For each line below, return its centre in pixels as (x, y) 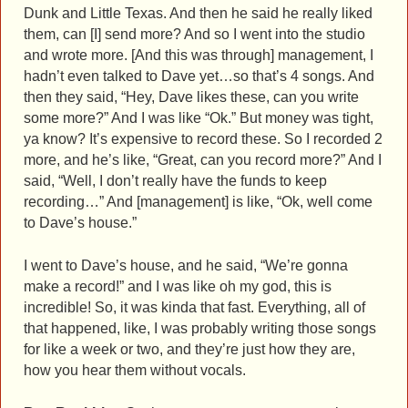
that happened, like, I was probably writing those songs (200, 328)
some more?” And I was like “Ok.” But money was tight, (199, 117)
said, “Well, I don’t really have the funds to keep (175, 180)
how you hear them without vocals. (135, 370)
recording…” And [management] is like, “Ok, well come (198, 201)
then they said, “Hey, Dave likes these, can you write (191, 97)
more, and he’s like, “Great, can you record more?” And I (203, 159)
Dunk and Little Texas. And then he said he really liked (198, 13)
